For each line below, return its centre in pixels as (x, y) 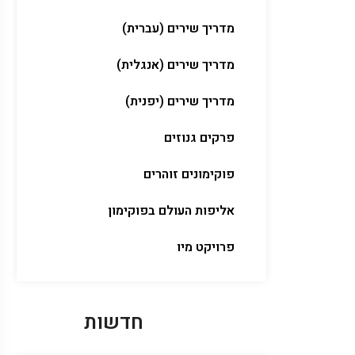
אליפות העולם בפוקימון (171, 211)
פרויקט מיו (206, 247)
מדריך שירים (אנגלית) (176, 65)
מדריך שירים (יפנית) (180, 101)
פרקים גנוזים (199, 138)
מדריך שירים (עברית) (178, 29)
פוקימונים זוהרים (189, 174)
